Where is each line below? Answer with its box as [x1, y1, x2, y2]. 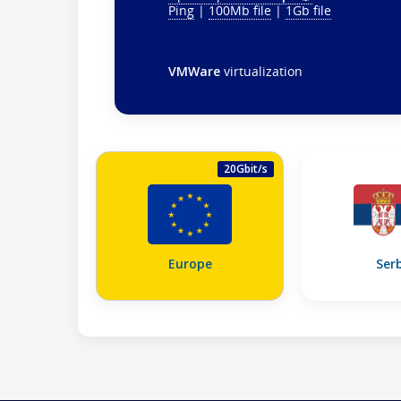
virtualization [220, 62, 303, 80]
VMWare [168, 62, 220, 80]
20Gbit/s [224, 160, 268, 176]
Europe [167, 254, 212, 272]
